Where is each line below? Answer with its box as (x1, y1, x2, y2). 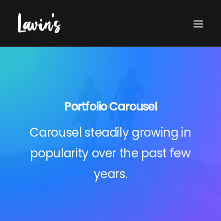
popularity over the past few (30, 145, 191, 161)
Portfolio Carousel (64, 98, 157, 114)
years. (93, 166, 128, 182)
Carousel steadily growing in (30, 124, 191, 141)
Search (89, 159, 132, 174)
